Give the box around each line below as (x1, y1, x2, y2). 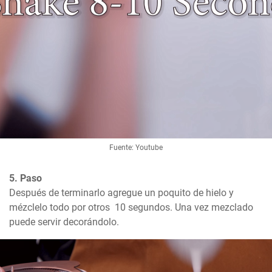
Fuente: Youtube (109, 143, 163, 152)
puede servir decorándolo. (9, 216, 119, 228)
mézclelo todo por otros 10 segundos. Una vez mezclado (9, 202, 253, 214)
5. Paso (9, 172, 42, 185)
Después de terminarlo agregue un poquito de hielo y (9, 187, 234, 199)
